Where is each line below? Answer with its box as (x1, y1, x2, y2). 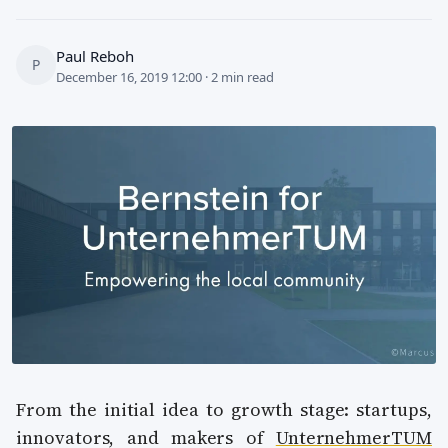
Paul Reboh (56, 45, 134, 66)
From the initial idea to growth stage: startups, (16, 397, 432, 422)
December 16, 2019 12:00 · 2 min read (56, 67, 274, 86)
